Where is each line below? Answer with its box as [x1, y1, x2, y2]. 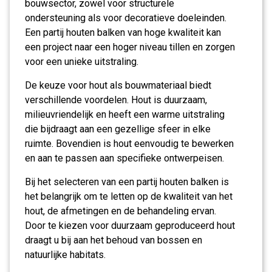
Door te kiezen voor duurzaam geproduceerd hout [25, 220, 235, 231]
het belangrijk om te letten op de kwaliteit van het [25, 191, 233, 202]
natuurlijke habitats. [25, 249, 106, 260]
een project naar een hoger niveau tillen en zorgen [25, 41, 235, 53]
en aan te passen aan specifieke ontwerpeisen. [25, 152, 224, 164]
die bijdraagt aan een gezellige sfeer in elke [25, 123, 211, 135]
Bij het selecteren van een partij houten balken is [25, 176, 229, 188]
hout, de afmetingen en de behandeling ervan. [25, 205, 216, 217]
